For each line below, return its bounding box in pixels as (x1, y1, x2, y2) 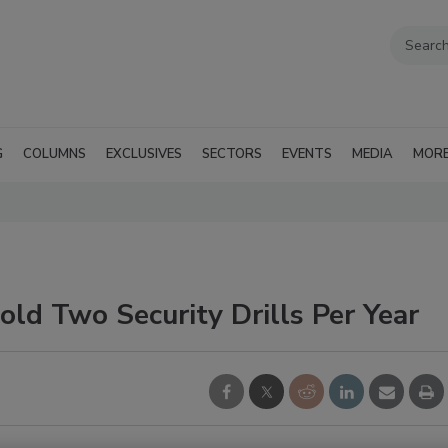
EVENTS (282, 144, 332, 163)
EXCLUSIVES (106, 144, 182, 163)
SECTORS (202, 144, 262, 163)
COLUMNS (23, 144, 86, 163)
